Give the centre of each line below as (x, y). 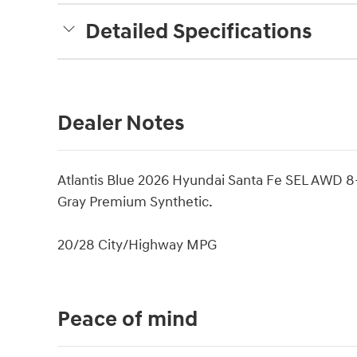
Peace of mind (127, 319)
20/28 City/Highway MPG (137, 245)
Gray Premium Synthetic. (135, 202)
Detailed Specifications (198, 31)
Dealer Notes (121, 123)
